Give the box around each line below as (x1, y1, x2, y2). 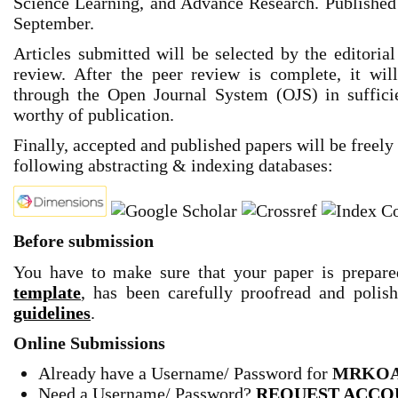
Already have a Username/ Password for (38, 362, 332, 383)
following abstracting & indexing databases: (13, 155, 333, 175)
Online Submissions (13, 332, 165, 353)
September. (13, 12, 94, 33)
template (13, 282, 81, 302)
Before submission (13, 231, 154, 251)
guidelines (13, 302, 91, 322)
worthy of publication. (13, 104, 174, 124)
